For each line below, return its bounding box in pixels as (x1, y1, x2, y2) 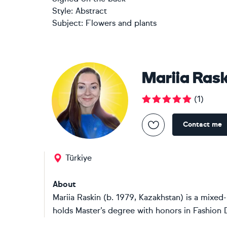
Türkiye (65, 153, 92, 163)
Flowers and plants (86, 18, 157, 28)
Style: (52, 6, 75, 16)
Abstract (75, 6, 107, 16)
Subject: (52, 18, 83, 28)
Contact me (183, 120, 222, 129)
